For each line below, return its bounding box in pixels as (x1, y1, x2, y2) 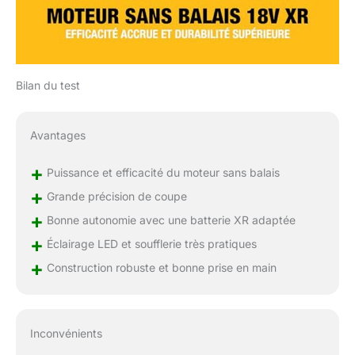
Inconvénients (29, 326, 102, 341)
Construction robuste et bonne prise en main (43, 261, 277, 275)
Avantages (29, 128, 86, 143)
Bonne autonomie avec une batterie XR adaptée (43, 213, 296, 227)
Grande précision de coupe (43, 189, 187, 204)
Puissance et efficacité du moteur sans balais (43, 166, 280, 180)
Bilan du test (16, 78, 80, 92)
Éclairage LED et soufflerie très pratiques (43, 237, 257, 251)
